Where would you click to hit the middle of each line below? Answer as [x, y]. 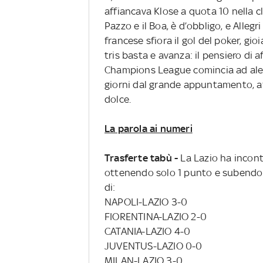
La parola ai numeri [148, 128]
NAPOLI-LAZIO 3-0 [146, 202]
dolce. [118, 99]
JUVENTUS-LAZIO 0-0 [153, 246]
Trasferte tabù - [141, 158]
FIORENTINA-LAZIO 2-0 [155, 216]
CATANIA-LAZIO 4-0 [147, 231]
